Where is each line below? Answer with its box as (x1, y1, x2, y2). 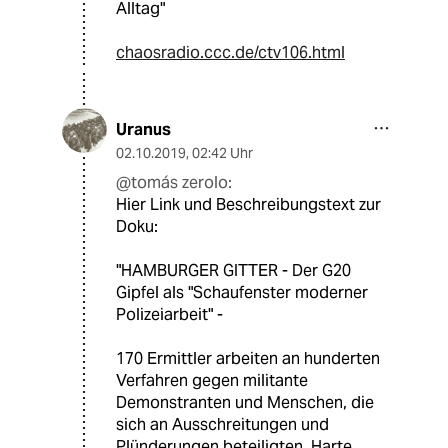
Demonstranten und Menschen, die (116, 391, 374, 413)
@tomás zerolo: (116, 171, 232, 193)
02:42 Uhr (192, 143, 253, 162)
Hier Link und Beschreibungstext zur (116, 193, 381, 215)
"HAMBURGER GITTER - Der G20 (116, 259, 351, 281)
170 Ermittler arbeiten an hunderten (116, 347, 380, 369)
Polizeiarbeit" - (116, 303, 223, 325)
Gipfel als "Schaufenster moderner (116, 281, 368, 303)
